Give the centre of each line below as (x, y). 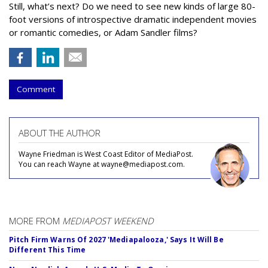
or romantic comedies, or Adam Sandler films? (103, 32)
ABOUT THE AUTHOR (60, 133)
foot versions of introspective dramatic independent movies (133, 19)
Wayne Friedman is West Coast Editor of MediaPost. (106, 154)
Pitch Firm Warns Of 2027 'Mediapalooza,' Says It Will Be (116, 239)
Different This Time (48, 249)
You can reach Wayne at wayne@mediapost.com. (102, 164)
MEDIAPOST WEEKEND (108, 220)
